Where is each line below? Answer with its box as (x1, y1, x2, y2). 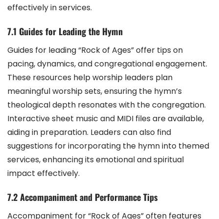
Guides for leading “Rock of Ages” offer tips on (7, 44, 183, 56)
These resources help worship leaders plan (7, 71, 173, 83)
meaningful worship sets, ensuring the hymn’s (7, 85, 182, 97)
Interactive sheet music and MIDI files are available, (7, 112, 204, 124)
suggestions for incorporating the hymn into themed (7, 140, 209, 152)
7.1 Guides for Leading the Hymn (7, 24, 123, 38)
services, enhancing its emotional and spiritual (7, 153, 184, 165)
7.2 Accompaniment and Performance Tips (7, 190, 158, 203)
